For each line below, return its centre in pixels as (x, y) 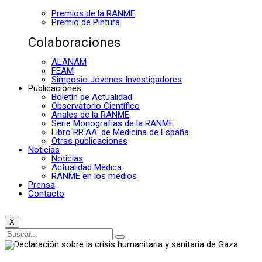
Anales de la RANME (90, 114)
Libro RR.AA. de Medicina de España (120, 132)
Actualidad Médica (87, 167)
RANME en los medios (94, 176)
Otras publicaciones (89, 141)
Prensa (42, 185)
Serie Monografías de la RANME (113, 123)
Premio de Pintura (86, 23)
